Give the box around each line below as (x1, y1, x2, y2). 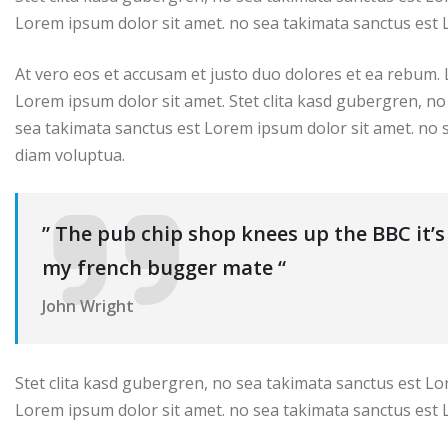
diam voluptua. (15, 144, 125, 167)
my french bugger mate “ (42, 254, 286, 282)
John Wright (42, 295, 134, 318)
